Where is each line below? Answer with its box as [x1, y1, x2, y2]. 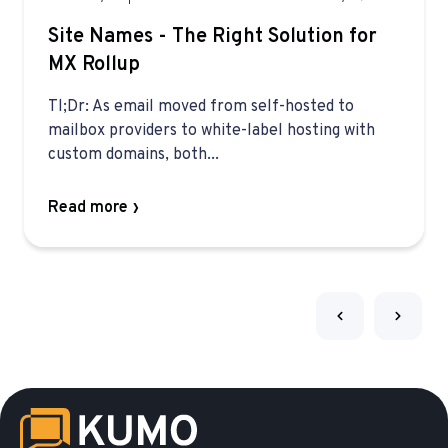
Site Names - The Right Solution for [48, 24, 377, 51]
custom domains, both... [48, 145, 219, 166]
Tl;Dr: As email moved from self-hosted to [48, 97, 354, 118]
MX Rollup [48, 52, 140, 79]
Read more [48, 198, 128, 219]
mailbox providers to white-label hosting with [48, 121, 375, 142]
